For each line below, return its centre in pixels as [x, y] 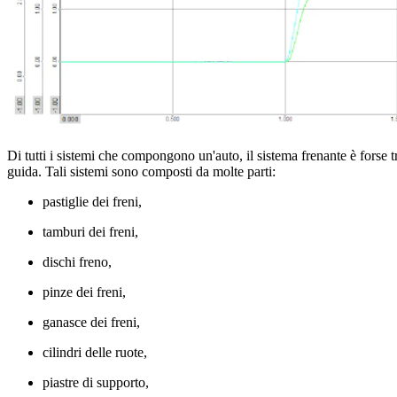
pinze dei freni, [86, 292]
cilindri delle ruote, [97, 352]
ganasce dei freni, [93, 322]
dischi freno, [79, 261]
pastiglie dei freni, [92, 201]
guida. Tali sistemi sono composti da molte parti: [141, 171]
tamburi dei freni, [92, 231]
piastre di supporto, [97, 382]
